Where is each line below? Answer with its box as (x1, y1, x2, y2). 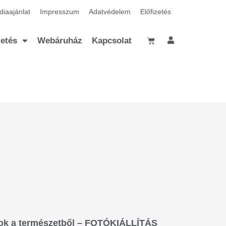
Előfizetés (140, 8, 171, 16)
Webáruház (37, 35, 82, 45)
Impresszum (40, 8, 79, 16)
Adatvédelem (89, 8, 131, 16)
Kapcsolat (92, 35, 132, 45)
